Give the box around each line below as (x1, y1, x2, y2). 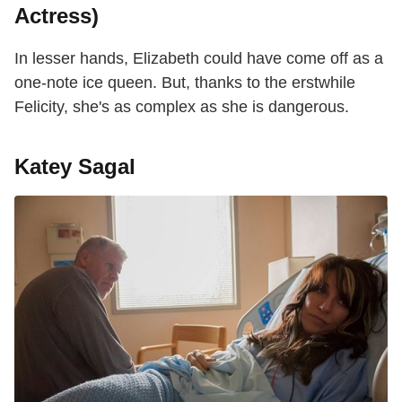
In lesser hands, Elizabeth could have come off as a (14, 48, 383, 67)
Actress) (14, 3, 99, 28)
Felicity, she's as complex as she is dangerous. (14, 97, 349, 116)
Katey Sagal (14, 153, 135, 179)
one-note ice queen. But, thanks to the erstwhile (14, 73, 355, 92)
